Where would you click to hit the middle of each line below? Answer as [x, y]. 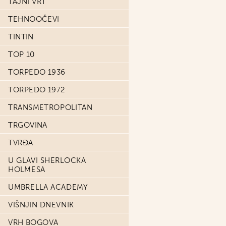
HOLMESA [27, 169]
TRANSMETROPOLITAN [50, 107]
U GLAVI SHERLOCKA [47, 160]
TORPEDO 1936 [37, 72]
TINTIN [21, 37]
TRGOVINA [28, 125]
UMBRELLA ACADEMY [48, 187]
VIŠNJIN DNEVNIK [41, 205]
